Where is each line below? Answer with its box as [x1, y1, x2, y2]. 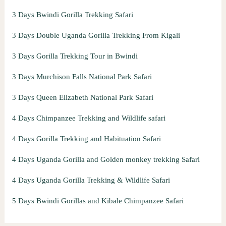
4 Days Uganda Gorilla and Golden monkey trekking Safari [12, 155, 200, 163]
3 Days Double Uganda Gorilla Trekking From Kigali [12, 31, 180, 39]
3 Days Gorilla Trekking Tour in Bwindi [12, 51, 138, 60]
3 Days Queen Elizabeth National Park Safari [12, 93, 153, 101]
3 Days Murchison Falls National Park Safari [12, 72, 152, 81]
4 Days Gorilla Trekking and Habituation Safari [12, 134, 161, 143]
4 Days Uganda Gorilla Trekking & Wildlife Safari [12, 176, 170, 184]
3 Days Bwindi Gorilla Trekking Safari [12, 10, 133, 19]
